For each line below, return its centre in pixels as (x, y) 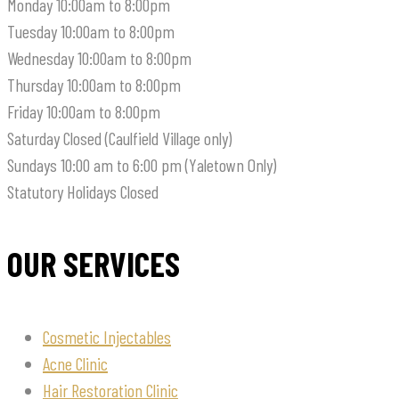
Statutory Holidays (64, 192)
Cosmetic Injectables (107, 337)
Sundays (34, 165)
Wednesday (41, 58)
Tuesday (34, 32)
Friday (25, 112)
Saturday (35, 138)
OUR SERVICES (94, 264)
